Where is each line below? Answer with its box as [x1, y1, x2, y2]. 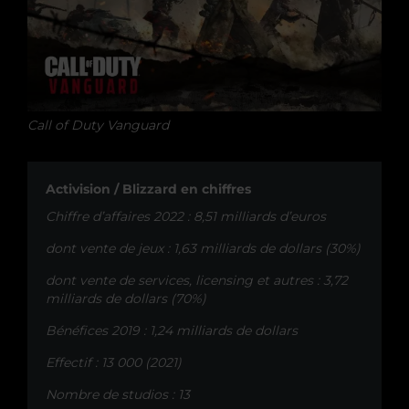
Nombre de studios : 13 [46, 385, 190, 403]
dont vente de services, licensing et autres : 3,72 [46, 271, 348, 288]
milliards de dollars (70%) [46, 289, 206, 307]
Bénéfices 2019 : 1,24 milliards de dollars [46, 321, 298, 339]
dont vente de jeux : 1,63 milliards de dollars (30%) [46, 239, 361, 257]
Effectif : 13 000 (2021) [46, 353, 182, 371]
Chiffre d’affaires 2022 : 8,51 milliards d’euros [46, 207, 326, 225]
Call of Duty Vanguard [27, 116, 169, 133]
